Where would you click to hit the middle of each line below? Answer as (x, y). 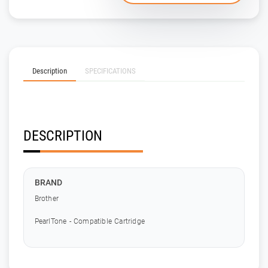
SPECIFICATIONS (110, 71)
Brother (46, 198)
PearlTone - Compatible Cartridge (89, 221)
